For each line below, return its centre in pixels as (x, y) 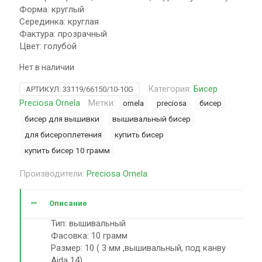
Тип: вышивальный (89, 223)
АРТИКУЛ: (44, 89)
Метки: (103, 103)
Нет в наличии (47, 67)
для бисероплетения (63, 135)
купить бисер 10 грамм (67, 150)
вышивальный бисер (151, 119)
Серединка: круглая (59, 22)
